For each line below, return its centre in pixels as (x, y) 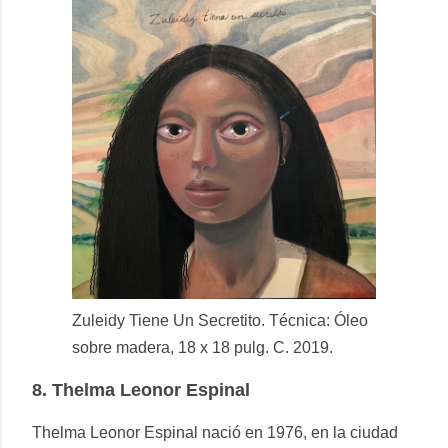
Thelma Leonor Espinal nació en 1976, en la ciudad (215, 432)
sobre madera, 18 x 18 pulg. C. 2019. (202, 347)
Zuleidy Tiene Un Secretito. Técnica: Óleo (220, 320)
